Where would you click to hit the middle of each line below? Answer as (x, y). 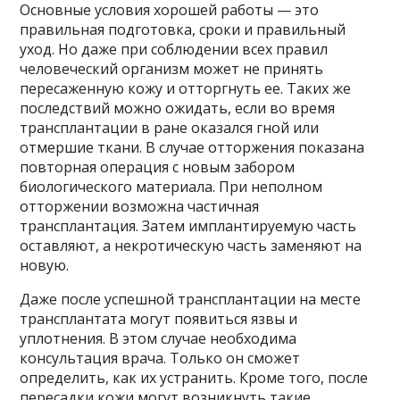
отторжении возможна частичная (140, 206)
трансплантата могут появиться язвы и (159, 318)
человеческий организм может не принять (172, 68)
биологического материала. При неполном (171, 186)
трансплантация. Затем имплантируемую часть (188, 225)
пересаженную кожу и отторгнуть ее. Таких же (186, 88)
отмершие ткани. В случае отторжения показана (192, 147)
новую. (45, 265)
